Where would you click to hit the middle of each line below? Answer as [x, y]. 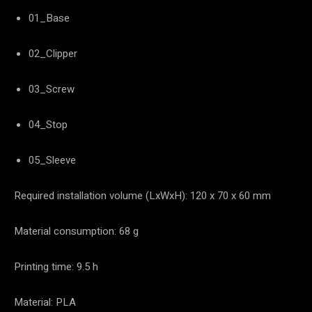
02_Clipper [53, 53]
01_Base [49, 18]
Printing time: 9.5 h [56, 266]
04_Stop [48, 124]
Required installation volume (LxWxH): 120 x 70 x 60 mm [142, 195]
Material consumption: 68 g [76, 231]
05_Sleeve [52, 160]
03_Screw [52, 89]
